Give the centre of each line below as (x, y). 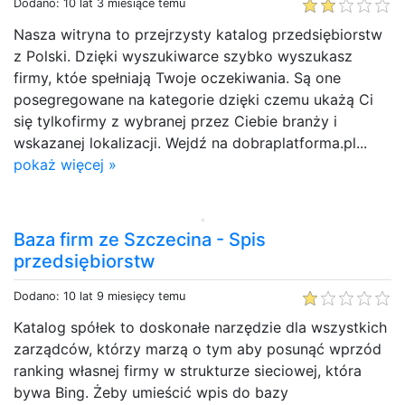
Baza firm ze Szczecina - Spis (140, 239)
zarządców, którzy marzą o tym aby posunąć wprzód (198, 348)
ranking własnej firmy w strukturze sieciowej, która (188, 370)
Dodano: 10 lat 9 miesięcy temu (99, 296)
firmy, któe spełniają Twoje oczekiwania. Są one (177, 77)
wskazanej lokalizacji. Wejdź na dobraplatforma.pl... (190, 142)
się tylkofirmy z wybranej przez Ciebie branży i (175, 121)
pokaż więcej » (65, 164)
